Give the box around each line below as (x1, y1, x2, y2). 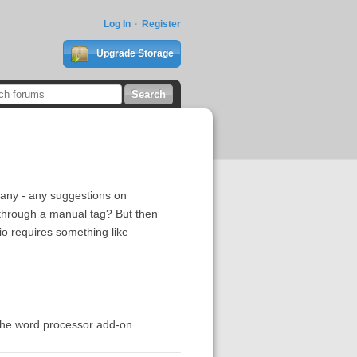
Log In (103, 18, 131, 29)
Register (141, 18, 181, 29)
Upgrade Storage (93, 48, 174, 59)
